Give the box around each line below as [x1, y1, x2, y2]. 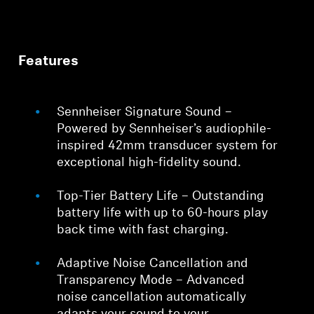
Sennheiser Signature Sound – [57, 105, 233, 119]
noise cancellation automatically [57, 290, 247, 304]
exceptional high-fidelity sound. [57, 156, 242, 170]
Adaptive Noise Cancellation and [57, 257, 249, 271]
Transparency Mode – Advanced [57, 273, 245, 287]
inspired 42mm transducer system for [57, 139, 278, 153]
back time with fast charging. [57, 223, 229, 237]
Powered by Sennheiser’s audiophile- [57, 122, 272, 136]
